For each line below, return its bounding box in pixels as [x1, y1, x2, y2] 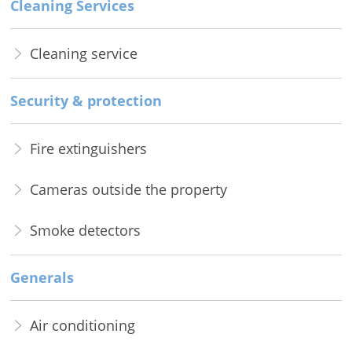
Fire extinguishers [29, 139, 147, 159]
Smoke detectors [29, 221, 141, 240]
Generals [9, 268, 74, 288]
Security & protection [9, 91, 162, 111]
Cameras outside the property [29, 180, 227, 200]
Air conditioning [29, 316, 135, 335]
